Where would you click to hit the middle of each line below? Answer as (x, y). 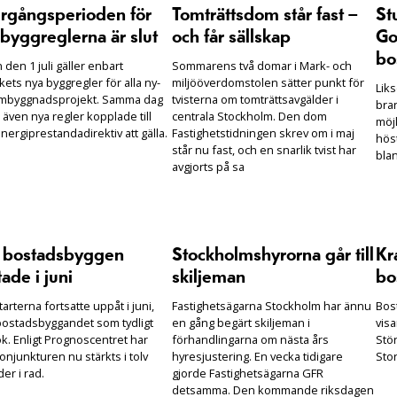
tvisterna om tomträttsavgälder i (255, 99)
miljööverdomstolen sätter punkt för (268, 82)
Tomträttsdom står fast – (265, 15)
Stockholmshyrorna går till (273, 255)
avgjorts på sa (208, 166)
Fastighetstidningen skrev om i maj (263, 132)
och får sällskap (231, 37)
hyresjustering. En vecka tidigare (257, 356)
